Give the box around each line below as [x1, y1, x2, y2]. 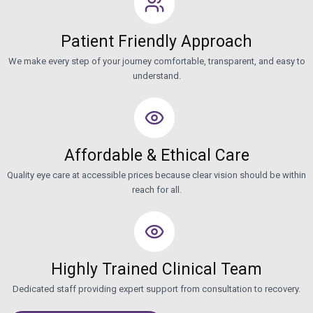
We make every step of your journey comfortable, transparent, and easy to [8, 55, 305, 66]
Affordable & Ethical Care [64, 145, 249, 165]
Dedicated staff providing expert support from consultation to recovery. [13, 283, 300, 294]
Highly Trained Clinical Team [51, 259, 262, 279]
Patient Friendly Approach [61, 31, 252, 51]
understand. [132, 70, 181, 81]
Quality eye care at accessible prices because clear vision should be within [7, 169, 306, 180]
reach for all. [131, 184, 182, 195]
